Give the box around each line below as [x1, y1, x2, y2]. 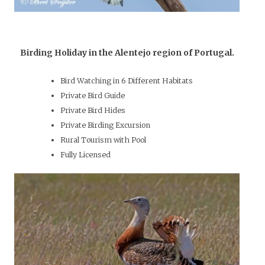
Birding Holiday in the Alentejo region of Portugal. [20, 47, 234, 58]
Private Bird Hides [60, 105, 125, 115]
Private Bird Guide [60, 91, 125, 100]
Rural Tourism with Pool [60, 135, 146, 144]
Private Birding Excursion [60, 120, 150, 130]
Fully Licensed [60, 150, 111, 159]
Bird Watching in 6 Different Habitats [60, 76, 193, 85]
